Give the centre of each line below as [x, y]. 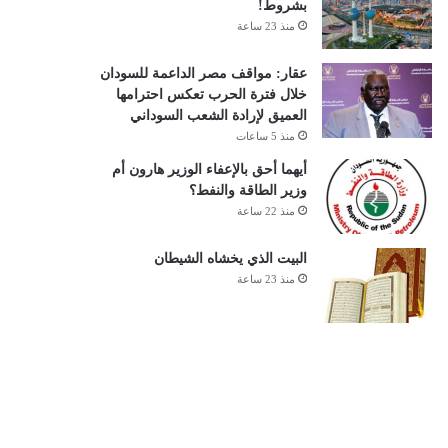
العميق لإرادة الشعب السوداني [218, 115]
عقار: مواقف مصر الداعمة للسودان [203, 73]
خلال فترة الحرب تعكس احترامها [211, 94]
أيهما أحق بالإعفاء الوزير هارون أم [209, 169]
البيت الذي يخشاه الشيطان [230, 258]
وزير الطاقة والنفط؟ [247, 190]
